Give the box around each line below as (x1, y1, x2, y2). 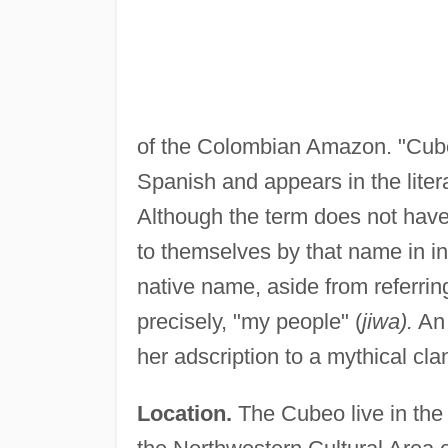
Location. (136, 401, 232, 427)
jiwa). (361, 309, 413, 335)
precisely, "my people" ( (136, 309, 362, 335)
